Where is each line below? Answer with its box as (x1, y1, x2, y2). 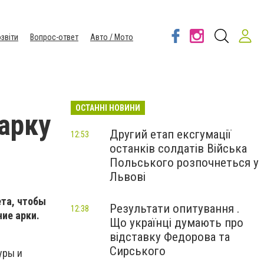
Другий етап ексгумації (110, 127, 231, 141)
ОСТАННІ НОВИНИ (75, 103, 140, 113)
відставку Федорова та (110, 230, 230, 244)
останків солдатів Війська (110, 141, 247, 156)
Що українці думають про (110, 216, 243, 230)
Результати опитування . (110, 202, 240, 216)
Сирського (110, 244, 166, 258)
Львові (110, 170, 146, 184)
